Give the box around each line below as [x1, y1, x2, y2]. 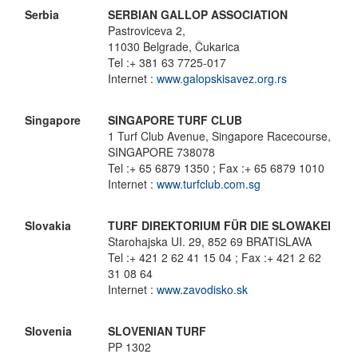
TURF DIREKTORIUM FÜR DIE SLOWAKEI [108, 217, 331, 233]
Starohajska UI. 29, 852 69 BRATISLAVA [108, 233, 312, 249]
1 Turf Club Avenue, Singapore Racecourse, [108, 128, 331, 144]
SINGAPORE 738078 [108, 144, 215, 160]
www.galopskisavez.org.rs [157, 70, 287, 86]
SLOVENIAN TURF [108, 323, 206, 339]
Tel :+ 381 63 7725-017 [108, 54, 226, 70]
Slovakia [25, 217, 71, 233]
